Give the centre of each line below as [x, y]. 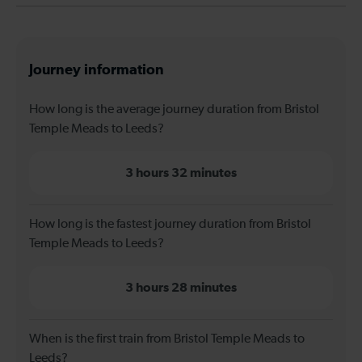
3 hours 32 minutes [181, 173]
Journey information [97, 70]
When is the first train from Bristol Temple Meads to [167, 339]
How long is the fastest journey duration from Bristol [170, 224]
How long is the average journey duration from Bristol [174, 109]
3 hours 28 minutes [181, 287]
